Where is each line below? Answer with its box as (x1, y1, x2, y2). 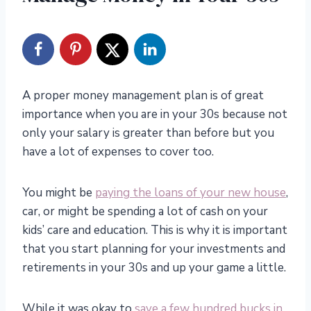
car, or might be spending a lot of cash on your (22, 203, 268, 220)
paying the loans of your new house (95, 185, 286, 201)
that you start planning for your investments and (22, 241, 285, 258)
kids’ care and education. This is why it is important (22, 222, 287, 239)
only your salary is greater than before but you (22, 125, 274, 142)
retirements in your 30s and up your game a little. (22, 260, 286, 276)
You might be (22, 185, 95, 201)
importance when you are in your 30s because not (22, 106, 287, 123)
